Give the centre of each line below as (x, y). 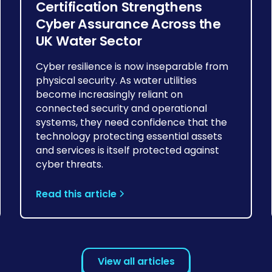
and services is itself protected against (127, 151)
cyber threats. (69, 165)
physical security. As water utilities (116, 81)
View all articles (136, 261)
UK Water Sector (89, 41)
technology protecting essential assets (129, 137)
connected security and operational (121, 109)
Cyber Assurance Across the (128, 24)
